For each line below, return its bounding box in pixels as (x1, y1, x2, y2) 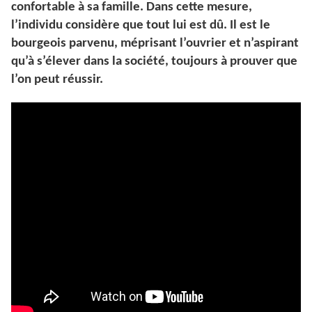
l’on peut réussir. (11, 73, 103, 87)
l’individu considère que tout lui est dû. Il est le (11, 19, 270, 33)
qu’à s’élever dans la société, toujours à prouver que (11, 55, 297, 69)
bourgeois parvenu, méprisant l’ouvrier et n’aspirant (11, 37, 299, 51)
